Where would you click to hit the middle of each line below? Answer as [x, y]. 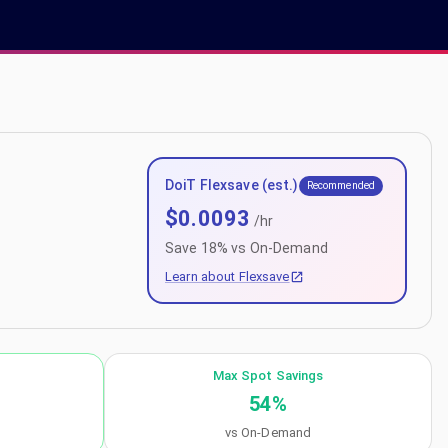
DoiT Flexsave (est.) [232, 185]
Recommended [341, 185]
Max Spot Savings [268, 375]
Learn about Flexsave [227, 276]
